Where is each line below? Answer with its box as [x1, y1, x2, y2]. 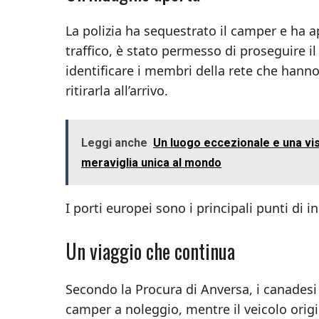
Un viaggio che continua [66, 236, 235, 266]
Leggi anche [81, 135, 147, 150]
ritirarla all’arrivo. [66, 81, 168, 99]
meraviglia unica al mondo [81, 155, 221, 169]
